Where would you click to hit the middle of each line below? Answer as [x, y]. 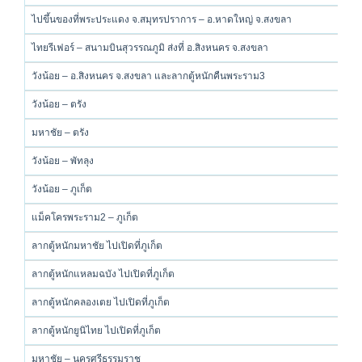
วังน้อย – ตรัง [59, 104]
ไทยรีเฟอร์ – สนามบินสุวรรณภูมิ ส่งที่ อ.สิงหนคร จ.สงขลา [150, 48]
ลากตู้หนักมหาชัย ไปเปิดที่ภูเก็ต [97, 246]
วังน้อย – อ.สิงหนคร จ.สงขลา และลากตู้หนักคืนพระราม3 [148, 76]
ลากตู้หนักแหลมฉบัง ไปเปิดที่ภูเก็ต [103, 274]
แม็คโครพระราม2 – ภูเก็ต [85, 217]
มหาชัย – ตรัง [60, 133]
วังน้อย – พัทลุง [63, 161]
